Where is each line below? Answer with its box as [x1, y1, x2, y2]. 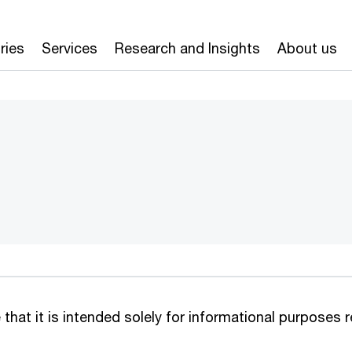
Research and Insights [114, 39, 260, 57]
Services [41, 39, 97, 57]
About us [277, 39, 337, 57]
